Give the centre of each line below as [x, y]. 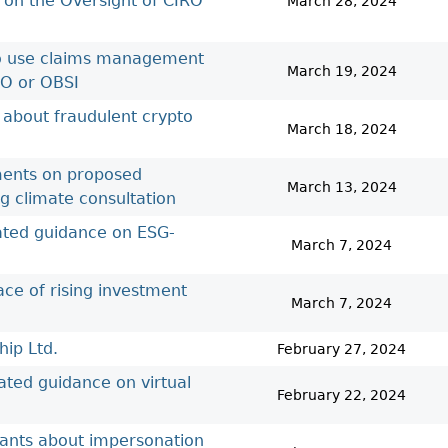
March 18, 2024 [341, 129]
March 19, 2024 [341, 71]
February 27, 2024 [341, 349]
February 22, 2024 [341, 395]
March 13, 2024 [341, 187]
